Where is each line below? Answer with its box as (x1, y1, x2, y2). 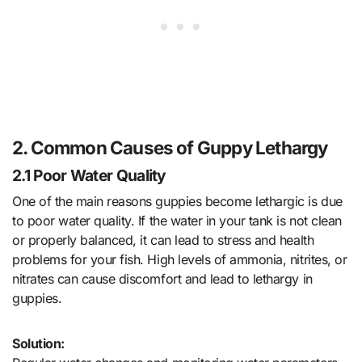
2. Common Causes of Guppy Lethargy (12, 136, 328, 158)
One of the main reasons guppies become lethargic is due (12, 192, 343, 209)
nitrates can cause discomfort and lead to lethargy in (12, 270, 313, 287)
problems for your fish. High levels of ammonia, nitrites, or (12, 250, 347, 267)
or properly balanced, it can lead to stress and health (12, 231, 314, 248)
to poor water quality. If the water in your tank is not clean (12, 212, 342, 229)
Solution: (12, 335, 65, 351)
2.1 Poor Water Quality (12, 166, 166, 186)
